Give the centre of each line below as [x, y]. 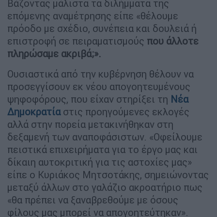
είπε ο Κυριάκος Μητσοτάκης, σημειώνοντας [108, 174]
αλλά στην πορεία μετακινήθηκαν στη [90, 124]
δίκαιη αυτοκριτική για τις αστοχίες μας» [100, 162]
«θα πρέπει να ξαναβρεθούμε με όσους [93, 200]
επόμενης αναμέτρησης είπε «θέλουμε [93, 15]
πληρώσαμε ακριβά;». [54, 53]
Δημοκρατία [34, 111]
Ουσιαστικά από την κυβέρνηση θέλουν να [101, 74]
